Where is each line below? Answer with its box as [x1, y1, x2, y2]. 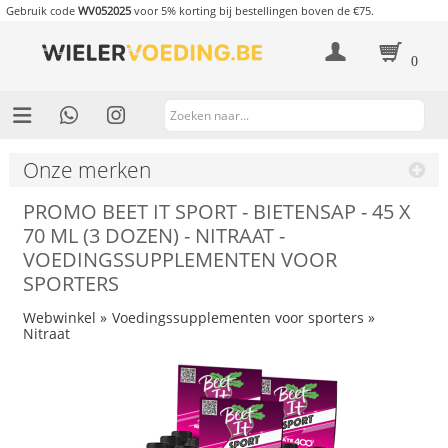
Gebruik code [5, 3, 78, 19]
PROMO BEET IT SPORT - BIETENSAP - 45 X [22, 198, 411, 226]
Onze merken [22, 155, 151, 184]
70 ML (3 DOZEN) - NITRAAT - [22, 222, 285, 250]
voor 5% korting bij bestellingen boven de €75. [130, 3, 374, 19]
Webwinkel [22, 307, 96, 327]
